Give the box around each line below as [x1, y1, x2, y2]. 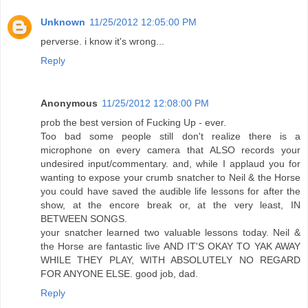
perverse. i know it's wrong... [41, 36, 164, 47]
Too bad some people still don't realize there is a [41, 131, 300, 142]
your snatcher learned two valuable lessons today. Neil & [41, 227, 300, 239]
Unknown [41, 16, 85, 28]
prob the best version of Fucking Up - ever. [41, 117, 226, 129]
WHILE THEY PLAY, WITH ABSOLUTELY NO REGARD [41, 254, 300, 266]
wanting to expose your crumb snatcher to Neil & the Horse [41, 172, 300, 184]
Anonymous [41, 98, 98, 109]
